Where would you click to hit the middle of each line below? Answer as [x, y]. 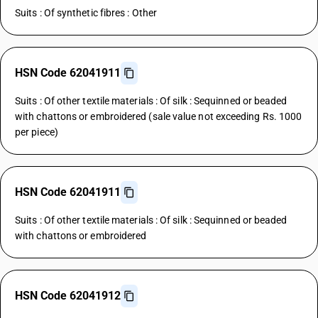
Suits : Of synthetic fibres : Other [86, 13]
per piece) [37, 132]
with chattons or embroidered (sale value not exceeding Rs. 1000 [159, 116]
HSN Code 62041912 [68, 296]
